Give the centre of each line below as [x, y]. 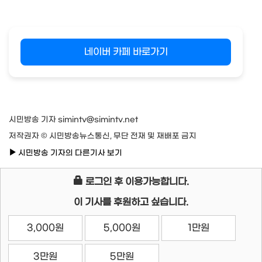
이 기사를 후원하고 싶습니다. [131, 202]
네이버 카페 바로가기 [126, 52]
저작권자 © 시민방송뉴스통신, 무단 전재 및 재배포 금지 [103, 136]
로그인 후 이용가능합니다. [136, 182]
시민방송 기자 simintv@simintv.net [73, 120]
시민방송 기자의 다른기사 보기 [69, 153]
